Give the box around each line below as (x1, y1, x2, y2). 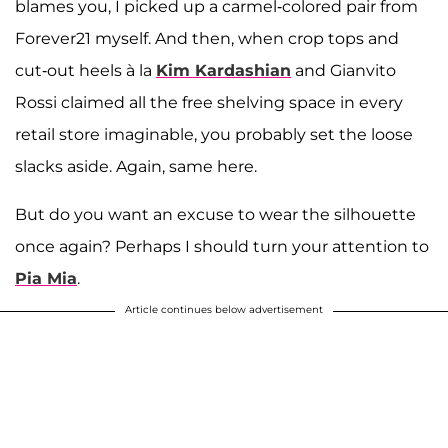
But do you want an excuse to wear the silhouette (15, 204, 416, 224)
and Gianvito (291, 60, 396, 80)
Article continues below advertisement (125, 302, 323, 316)
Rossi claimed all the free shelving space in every (15, 92, 403, 112)
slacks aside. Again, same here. (15, 156, 257, 176)
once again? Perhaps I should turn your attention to (15, 236, 429, 256)
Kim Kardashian (156, 60, 291, 80)
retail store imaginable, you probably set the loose (15, 124, 413, 144)
